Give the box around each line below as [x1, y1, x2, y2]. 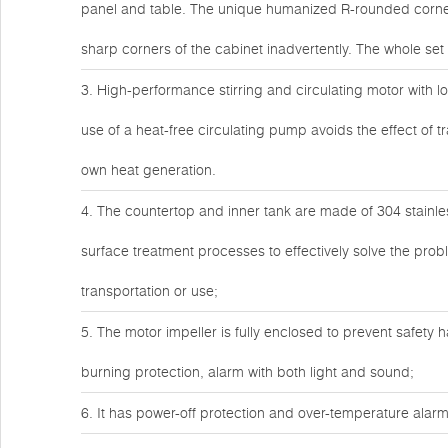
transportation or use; [81, 282, 218, 300]
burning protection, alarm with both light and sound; [81, 363, 414, 381]
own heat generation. [81, 161, 216, 179]
